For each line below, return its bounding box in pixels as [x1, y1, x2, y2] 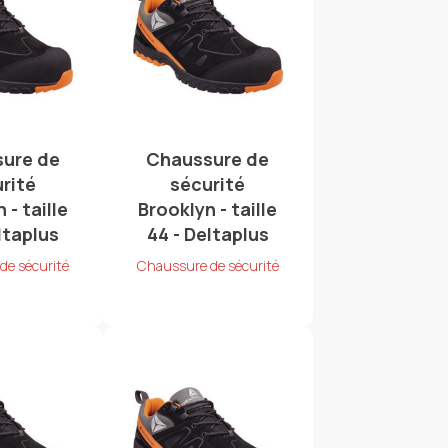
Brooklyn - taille [138, 197, 278, 222]
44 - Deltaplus [146, 222, 269, 247]
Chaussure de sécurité [136, 256, 279, 276]
